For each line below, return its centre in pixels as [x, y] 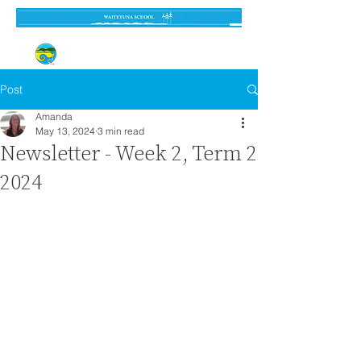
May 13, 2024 [65, 131]
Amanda [54, 116]
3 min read [121, 131]
